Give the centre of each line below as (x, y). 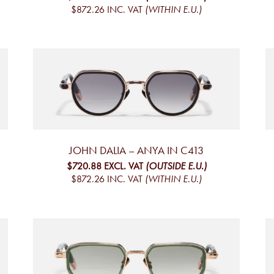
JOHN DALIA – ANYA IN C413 (137, 151)
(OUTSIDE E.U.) (176, 166)
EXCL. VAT (123, 166)
